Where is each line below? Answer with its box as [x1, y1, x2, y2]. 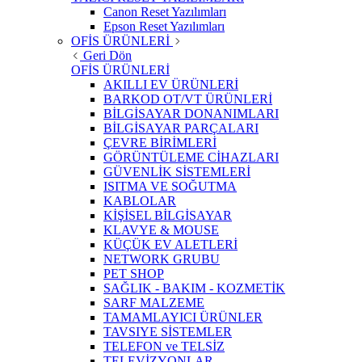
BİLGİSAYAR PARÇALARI [103, 121, 259, 136]
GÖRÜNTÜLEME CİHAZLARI [103, 150, 279, 165]
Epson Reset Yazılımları [103, 19, 225, 34]
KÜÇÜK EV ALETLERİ [103, 238, 238, 252]
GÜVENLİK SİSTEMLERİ [103, 165, 250, 179]
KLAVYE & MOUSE [103, 223, 219, 238]
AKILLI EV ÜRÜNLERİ [103, 78, 238, 92]
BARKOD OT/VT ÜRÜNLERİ [103, 92, 272, 107]
